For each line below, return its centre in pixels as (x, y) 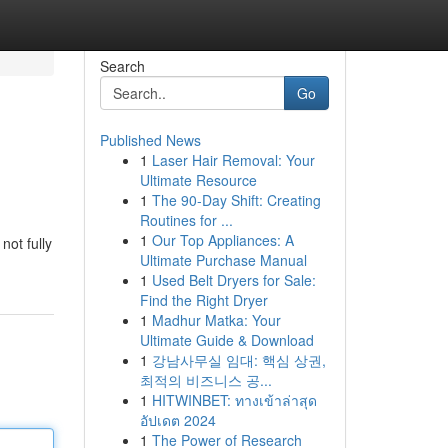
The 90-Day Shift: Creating (236, 200)
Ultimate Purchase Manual (223, 260)
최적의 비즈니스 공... (205, 380)
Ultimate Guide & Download (226, 340)
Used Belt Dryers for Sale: (233, 280)
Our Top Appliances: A (222, 240)
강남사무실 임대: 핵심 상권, (238, 360)
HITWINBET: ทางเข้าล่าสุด (234, 400)
